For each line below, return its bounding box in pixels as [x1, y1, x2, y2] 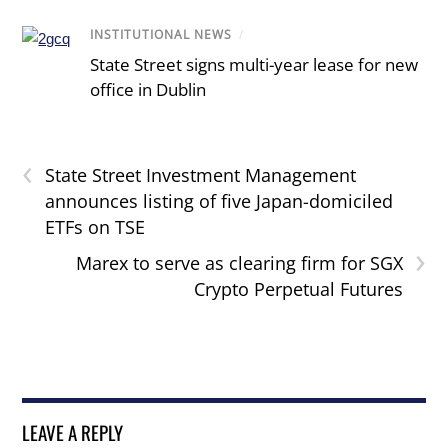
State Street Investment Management [45, 163, 357, 188]
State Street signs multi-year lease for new [90, 53, 419, 77]
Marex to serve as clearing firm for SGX [75, 251, 403, 276]
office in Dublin [90, 78, 207, 102]
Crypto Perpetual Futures [193, 277, 403, 302]
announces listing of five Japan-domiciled [45, 189, 394, 214]
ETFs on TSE [45, 215, 146, 240]
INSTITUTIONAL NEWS [90, 26, 233, 44]
